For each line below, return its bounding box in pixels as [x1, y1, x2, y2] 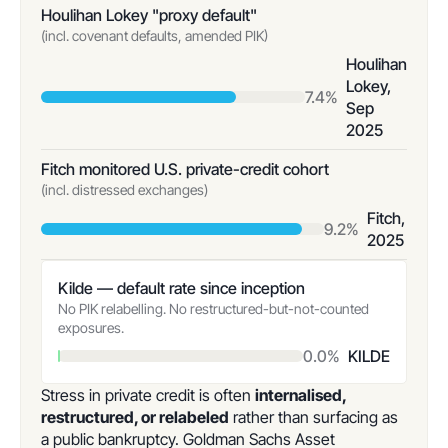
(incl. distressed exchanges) [41, 181, 208, 198]
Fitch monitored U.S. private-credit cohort [41, 159, 329, 179]
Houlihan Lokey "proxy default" [41, 5, 257, 25]
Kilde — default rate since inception [58, 278, 305, 298]
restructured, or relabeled [41, 407, 229, 427]
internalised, [255, 385, 346, 405]
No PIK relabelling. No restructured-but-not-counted [58, 300, 369, 317]
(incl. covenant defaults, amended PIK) [41, 27, 268, 44]
